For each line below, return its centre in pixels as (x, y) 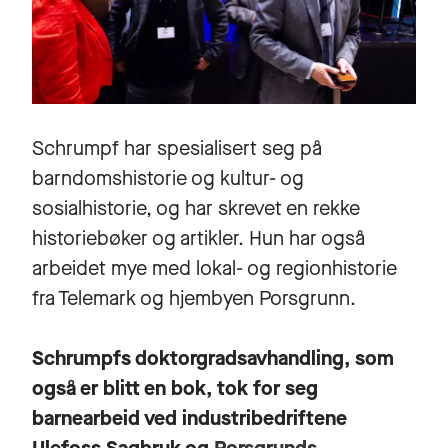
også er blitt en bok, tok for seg (175, 389)
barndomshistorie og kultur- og (168, 179)
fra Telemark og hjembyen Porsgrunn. (194, 299)
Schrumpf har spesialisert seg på (177, 149)
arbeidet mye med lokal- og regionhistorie (214, 269)
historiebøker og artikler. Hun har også (198, 239)
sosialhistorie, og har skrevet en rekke (196, 209)
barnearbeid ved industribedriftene (189, 419)
